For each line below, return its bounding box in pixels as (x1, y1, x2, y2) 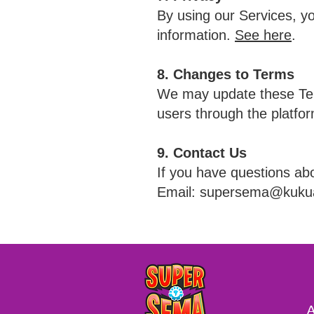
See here (235, 27, 292, 43)
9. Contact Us (157, 145, 247, 161)
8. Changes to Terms (157, 67, 294, 82)
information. (157, 27, 235, 43)
